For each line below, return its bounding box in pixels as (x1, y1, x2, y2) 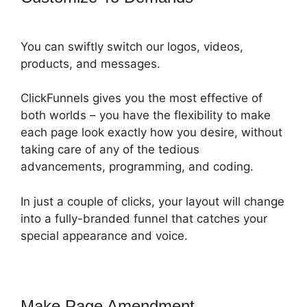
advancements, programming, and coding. (21, 160, 254, 174)
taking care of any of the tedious (21, 143, 199, 157)
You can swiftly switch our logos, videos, (21, 39, 243, 53)
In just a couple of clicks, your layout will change (21, 194, 284, 208)
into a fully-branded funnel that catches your (21, 211, 267, 225)
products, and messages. (21, 56, 160, 71)
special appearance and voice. (21, 228, 188, 243)
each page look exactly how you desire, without (21, 125, 282, 140)
